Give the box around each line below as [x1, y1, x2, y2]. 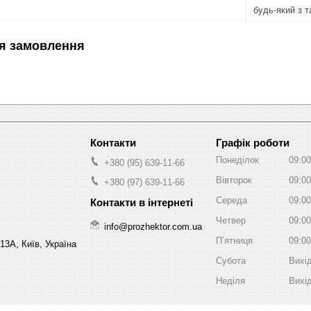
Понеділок [216, 154, 259, 165]
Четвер [216, 215, 246, 226]
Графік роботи [216, 137, 289, 149]
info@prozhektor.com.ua [104, 221, 202, 232]
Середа [216, 194, 247, 205]
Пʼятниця [216, 235, 253, 246]
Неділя [216, 275, 245, 286]
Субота [216, 255, 246, 266]
